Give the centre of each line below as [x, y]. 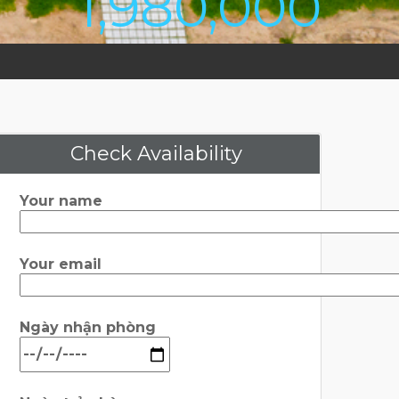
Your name [61, 201]
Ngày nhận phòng [88, 327]
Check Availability [156, 154]
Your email [61, 264]
